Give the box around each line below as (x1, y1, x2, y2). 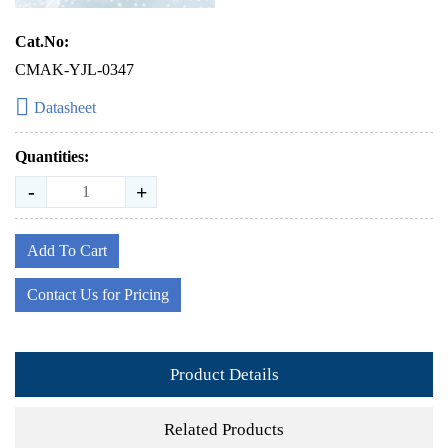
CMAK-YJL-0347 (15, 61, 134, 78)
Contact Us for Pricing (27, 286, 169, 303)
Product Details (169, 364, 279, 384)
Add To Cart (27, 242, 107, 259)
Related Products (164, 419, 284, 439)
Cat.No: (15, 33, 69, 50)
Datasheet (34, 99, 96, 116)
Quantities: (15, 148, 89, 165)
